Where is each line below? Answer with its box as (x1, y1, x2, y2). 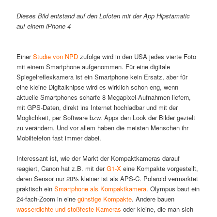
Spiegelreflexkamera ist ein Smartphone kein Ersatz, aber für (16, 72, 188, 81)
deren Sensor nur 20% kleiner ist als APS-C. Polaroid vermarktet (16, 173, 199, 183)
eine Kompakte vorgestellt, (121, 163, 199, 173)
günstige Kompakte (77, 194, 132, 203)
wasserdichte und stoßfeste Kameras (16, 204, 124, 214)
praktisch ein (16, 184, 53, 193)
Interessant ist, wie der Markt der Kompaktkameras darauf (16, 153, 180, 163)
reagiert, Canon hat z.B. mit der (16, 163, 107, 173)
